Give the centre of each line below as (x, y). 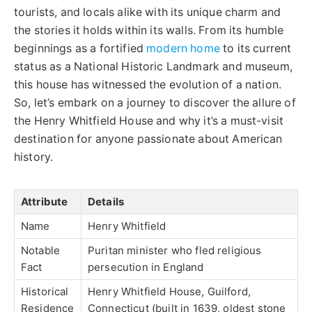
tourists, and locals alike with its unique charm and (148, 12)
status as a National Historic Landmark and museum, (153, 66)
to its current (256, 48)
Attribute (45, 201)
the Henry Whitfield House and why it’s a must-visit (149, 120)
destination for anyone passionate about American (148, 139)
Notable (41, 250)
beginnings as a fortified (80, 48)
